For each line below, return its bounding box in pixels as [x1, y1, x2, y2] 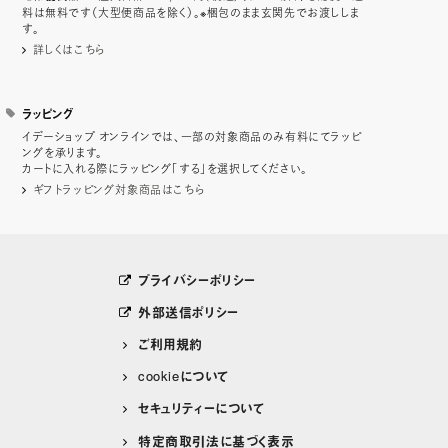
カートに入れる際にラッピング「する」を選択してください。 [22, 159, 308, 176]
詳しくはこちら [32, 40, 105, 57]
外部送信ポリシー [137, 301, 239, 321]
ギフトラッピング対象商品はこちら [32, 180, 205, 197]
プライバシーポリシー [137, 269, 256, 289]
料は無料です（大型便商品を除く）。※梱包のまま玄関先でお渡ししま [22, 3, 360, 20]
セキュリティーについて [137, 398, 265, 418]
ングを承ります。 [22, 143, 103, 160]
